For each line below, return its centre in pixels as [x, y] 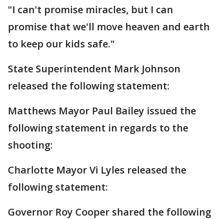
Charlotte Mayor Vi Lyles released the [97, 170]
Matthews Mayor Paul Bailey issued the [102, 111]
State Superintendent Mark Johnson [94, 69]
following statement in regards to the [98, 128]
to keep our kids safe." [61, 44]
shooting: [30, 145]
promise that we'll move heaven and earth [109, 27]
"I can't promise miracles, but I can [90, 10]
